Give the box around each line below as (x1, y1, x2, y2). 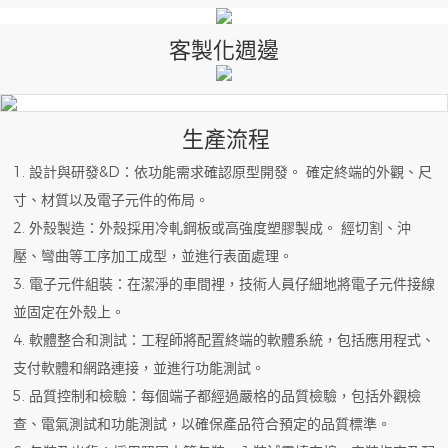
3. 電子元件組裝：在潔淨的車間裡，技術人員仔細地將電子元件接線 (13, 275, 436, 294)
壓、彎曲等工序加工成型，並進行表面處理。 (13, 247, 294, 266)
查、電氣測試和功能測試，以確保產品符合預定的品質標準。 (13, 415, 392, 434)
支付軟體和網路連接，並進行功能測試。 (13, 359, 266, 378)
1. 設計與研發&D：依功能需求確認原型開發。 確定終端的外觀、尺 (13, 163, 433, 182)
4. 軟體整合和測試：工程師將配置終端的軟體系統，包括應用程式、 (13, 331, 436, 350)
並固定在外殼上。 (13, 303, 126, 322)
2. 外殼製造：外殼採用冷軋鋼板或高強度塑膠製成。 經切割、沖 (13, 219, 412, 238)
